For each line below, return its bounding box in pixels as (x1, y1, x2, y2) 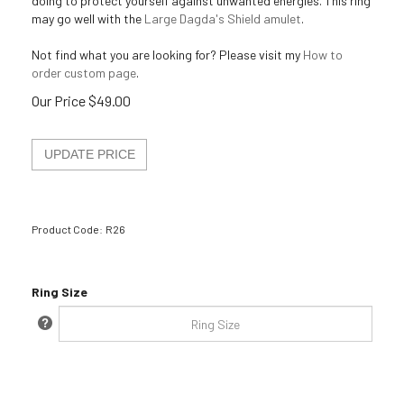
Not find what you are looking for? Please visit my (32, 47, 303, 62)
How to (303, 47, 343, 62)
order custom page (32, 65, 136, 80)
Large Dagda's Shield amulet (144, 11, 301, 26)
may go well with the (32, 11, 144, 26)
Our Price (32, 92, 86, 109)
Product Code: (32, 223, 103, 235)
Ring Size (32, 284, 87, 299)
